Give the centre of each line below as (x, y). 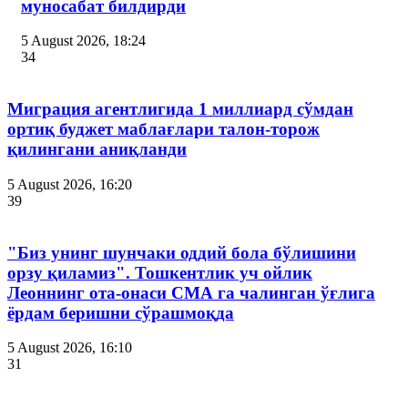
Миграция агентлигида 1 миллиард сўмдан (180, 109)
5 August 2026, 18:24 (83, 41)
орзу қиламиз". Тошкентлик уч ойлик (160, 272)
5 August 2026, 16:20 (70, 184)
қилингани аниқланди (97, 149)
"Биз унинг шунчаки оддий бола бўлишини (182, 252)
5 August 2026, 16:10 (70, 348)
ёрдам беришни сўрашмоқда (121, 312)
